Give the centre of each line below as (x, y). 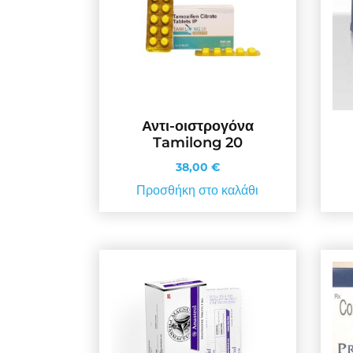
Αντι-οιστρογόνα (197, 126)
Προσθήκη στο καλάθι (198, 190)
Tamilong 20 (197, 142)
